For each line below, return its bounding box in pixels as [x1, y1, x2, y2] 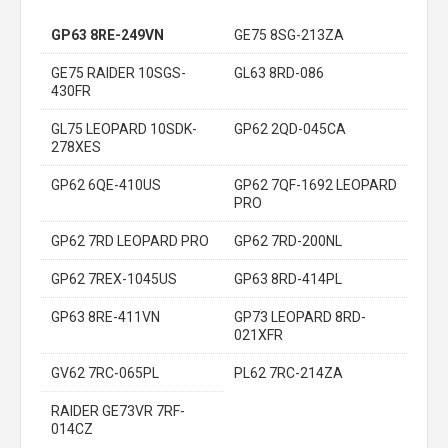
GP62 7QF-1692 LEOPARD [234, 176, 397, 193]
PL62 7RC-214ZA [234, 364, 343, 381]
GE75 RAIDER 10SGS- [51, 64, 186, 81]
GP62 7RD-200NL [234, 232, 342, 249]
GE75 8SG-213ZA [234, 26, 344, 43]
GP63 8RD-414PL [234, 270, 342, 287]
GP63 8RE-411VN [51, 308, 160, 325]
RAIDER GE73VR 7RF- [51, 402, 185, 419]
